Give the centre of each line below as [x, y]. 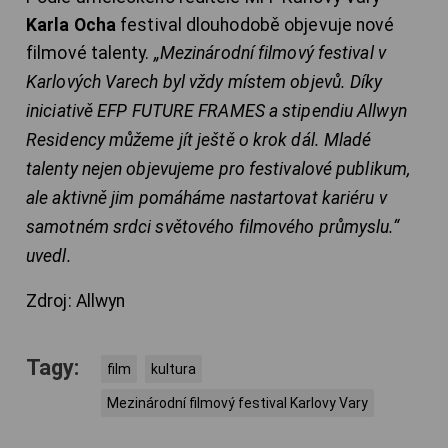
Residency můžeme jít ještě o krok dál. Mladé [199, 140]
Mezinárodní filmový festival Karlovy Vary [237, 403]
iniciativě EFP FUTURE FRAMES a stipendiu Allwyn [216, 111]
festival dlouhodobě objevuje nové [255, 25]
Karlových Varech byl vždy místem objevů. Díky [204, 82]
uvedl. [49, 256]
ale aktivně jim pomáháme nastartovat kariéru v [206, 198]
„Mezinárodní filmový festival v [269, 53]
